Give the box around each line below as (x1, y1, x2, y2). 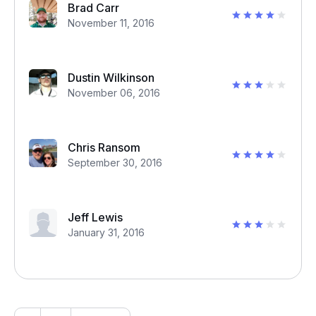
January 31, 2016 (68, 226, 145, 238)
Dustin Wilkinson (68, 71, 154, 85)
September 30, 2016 (68, 157, 162, 169)
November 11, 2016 (68, 17, 154, 29)
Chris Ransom (68, 140, 140, 154)
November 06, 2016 (68, 87, 160, 99)
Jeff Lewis (68, 210, 123, 224)
